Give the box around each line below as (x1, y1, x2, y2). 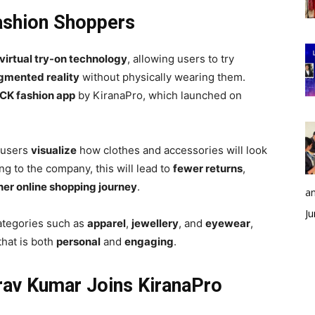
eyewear (205, 217, 250, 231)
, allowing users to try (127, 52, 234, 66)
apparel (87, 217, 126, 231)
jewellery (131, 217, 179, 231)
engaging (124, 235, 174, 249)
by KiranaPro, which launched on (75, 89, 242, 103)
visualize (31, 143, 77, 157)
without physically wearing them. (79, 70, 245, 84)
